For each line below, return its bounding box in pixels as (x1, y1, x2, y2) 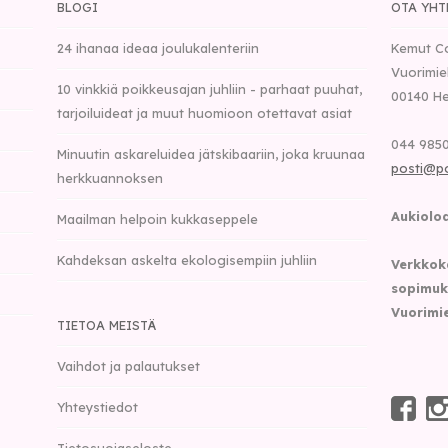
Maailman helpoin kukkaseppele (57, 210, 259, 227)
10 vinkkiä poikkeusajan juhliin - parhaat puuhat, (57, 80, 363, 97)
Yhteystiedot (57, 398, 139, 415)
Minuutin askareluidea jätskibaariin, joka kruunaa (57, 145, 366, 162)
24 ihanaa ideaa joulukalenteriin (57, 39, 260, 56)
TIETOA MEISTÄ (57, 316, 157, 333)
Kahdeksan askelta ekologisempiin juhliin (57, 251, 318, 268)
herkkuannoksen (57, 169, 164, 186)
